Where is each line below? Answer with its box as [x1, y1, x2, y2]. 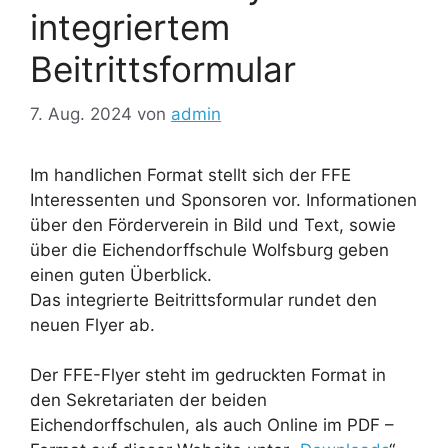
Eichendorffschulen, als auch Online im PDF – [30, 415, 394, 436]
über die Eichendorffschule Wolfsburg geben [30, 239, 389, 260]
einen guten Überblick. [30, 264, 212, 285]
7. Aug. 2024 [30, 103, 132, 124]
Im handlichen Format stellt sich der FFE [30, 164, 351, 185]
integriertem [30, 6, 230, 49]
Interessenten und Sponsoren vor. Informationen [30, 189, 417, 210]
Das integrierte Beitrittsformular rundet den [30, 289, 377, 310]
